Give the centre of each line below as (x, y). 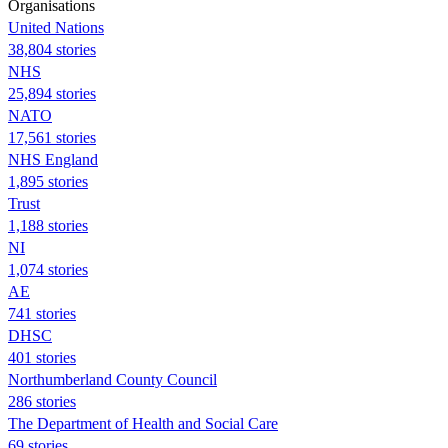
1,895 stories (48, 181)
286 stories (42, 401)
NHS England (53, 159)
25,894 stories (52, 93)
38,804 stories (52, 49)
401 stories (42, 357)
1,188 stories (48, 225)
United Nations (56, 27)
